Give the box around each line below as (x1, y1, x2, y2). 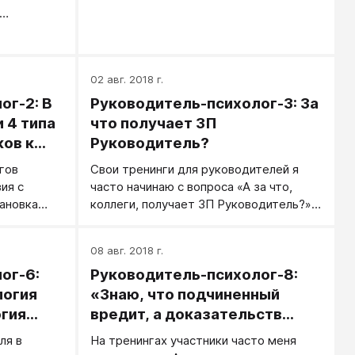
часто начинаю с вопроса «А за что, (90, 179, 293, 194)
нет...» (90, 325, 139, 343)
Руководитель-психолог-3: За (90, 94, 319, 113)
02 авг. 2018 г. (90, 73, 164, 86)
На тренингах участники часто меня (90, 333, 297, 348)
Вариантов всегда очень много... (90, 214, 277, 229)
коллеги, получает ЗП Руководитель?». (90, 197, 315, 212)
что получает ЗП (90, 114, 218, 132)
